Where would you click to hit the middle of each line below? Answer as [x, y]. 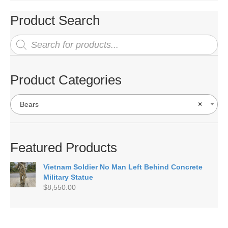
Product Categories [66, 80]
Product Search [55, 21]
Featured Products [64, 148]
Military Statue [68, 177]
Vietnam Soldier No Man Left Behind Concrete [123, 167]
